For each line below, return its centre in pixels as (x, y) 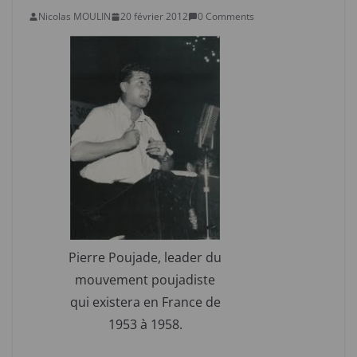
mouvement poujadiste (145, 280)
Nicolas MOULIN (75, 16)
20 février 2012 (154, 16)
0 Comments (226, 16)
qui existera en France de (145, 302)
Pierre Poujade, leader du (145, 258)
